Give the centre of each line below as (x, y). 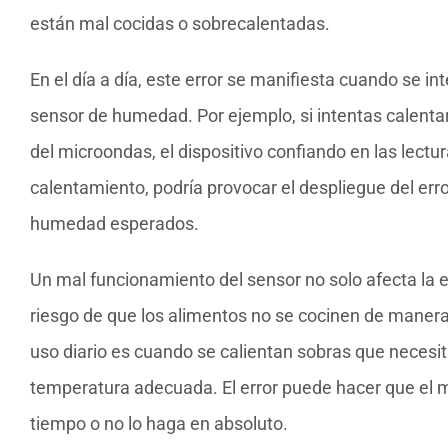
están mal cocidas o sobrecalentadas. (180, 23)
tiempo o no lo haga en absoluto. (159, 423)
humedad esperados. (114, 223)
